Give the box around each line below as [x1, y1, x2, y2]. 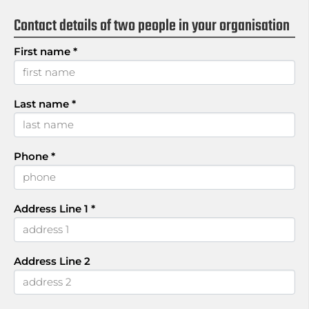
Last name [14, 97, 72, 110]
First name [14, 45, 73, 58]
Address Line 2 [14, 255, 90, 268]
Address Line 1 [14, 202, 91, 215]
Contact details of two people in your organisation [14, 14, 290, 39]
